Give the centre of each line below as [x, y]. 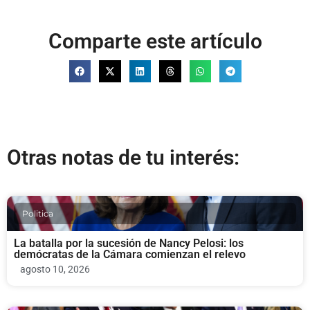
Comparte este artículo [155, 41]
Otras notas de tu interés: [123, 157]
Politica [38, 213]
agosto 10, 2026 [55, 269]
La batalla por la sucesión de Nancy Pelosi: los [129, 243]
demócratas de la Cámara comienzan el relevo [130, 254]
